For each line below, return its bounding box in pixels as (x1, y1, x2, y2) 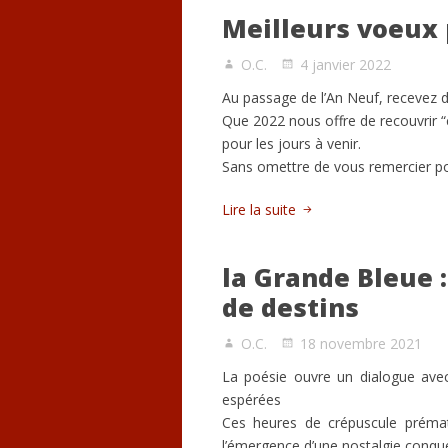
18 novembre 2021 (300, 334, 422, 353)
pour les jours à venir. (222, 134, 361, 153)
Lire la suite (222, 200, 296, 219)
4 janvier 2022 (300, 55, 391, 74)
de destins (222, 290, 359, 324)
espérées (222, 390, 281, 409)
